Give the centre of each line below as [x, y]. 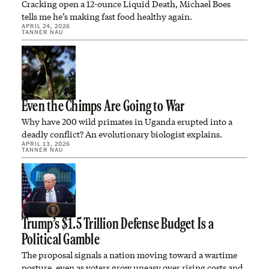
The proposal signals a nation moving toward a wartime [129, 255]
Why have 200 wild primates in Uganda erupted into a [127, 122]
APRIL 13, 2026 [46, 144]
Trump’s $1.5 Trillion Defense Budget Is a [118, 225]
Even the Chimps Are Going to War [103, 107]
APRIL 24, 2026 [46, 26]
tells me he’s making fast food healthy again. [107, 17]
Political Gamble [61, 240]
